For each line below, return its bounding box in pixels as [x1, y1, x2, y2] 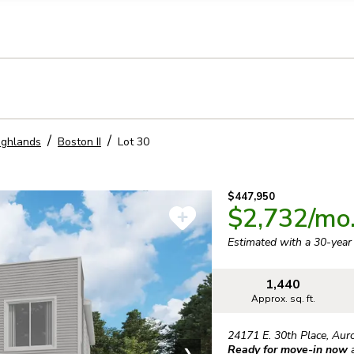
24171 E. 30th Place [228, 328, 327, 344]
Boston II [58, 134, 101, 149]
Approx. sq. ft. [250, 292, 315, 306]
